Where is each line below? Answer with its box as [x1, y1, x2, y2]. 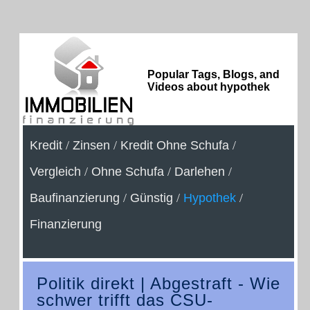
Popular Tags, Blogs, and [147, 69, 280, 80]
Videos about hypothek [147, 81, 270, 93]
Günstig [130, 191, 173, 205]
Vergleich [30, 165, 81, 179]
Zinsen [73, 138, 110, 152]
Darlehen [174, 165, 225, 179]
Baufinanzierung [30, 191, 120, 205]
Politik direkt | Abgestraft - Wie [37, 274, 280, 293]
